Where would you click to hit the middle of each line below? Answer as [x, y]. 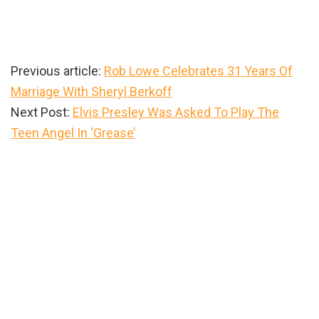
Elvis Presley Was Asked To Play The [176, 112]
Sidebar [47, 182]
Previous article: [57, 70]
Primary [47, 159]
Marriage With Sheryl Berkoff [91, 91]
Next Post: [42, 112]
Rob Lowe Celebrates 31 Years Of [198, 70]
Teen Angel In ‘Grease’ [73, 132]
